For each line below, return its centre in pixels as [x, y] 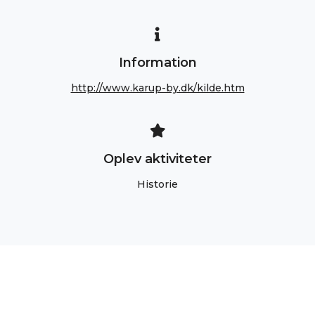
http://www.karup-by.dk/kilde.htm [157, 88]
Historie [157, 184]
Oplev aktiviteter [157, 159]
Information [157, 63]
